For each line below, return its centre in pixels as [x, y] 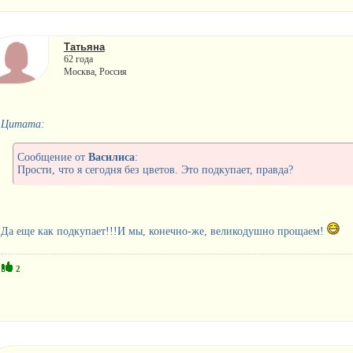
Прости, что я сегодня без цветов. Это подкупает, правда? [155, 169]
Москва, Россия [95, 71]
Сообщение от [52, 157]
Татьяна [84, 46]
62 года [78, 59]
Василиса [111, 157]
